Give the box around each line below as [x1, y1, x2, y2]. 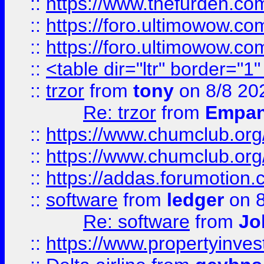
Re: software [83, 211, 190, 232]
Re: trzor [83, 102, 156, 123]
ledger [167, 189, 224, 210]
